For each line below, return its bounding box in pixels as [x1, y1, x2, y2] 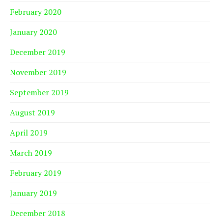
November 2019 [10, 67, 66, 78]
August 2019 [10, 107, 55, 118]
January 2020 [10, 27, 57, 38]
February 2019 [10, 167, 61, 179]
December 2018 [10, 208, 65, 219]
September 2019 [10, 87, 69, 98]
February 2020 [10, 6, 61, 18]
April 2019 [10, 127, 48, 138]
